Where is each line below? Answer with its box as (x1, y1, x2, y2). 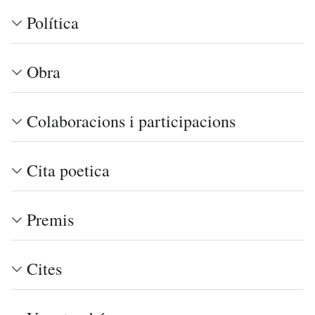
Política (27, 11, 79, 34)
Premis (27, 208, 74, 231)
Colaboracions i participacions (27, 110, 236, 132)
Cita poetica (27, 159, 110, 181)
